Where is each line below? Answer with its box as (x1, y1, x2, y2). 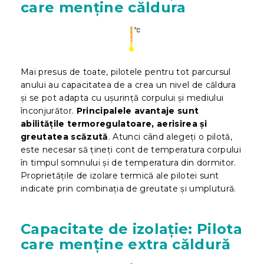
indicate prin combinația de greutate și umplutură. (21, 183, 236, 194)
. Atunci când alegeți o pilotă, (108, 131, 233, 143)
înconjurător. (21, 105, 77, 117)
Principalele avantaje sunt (76, 105, 199, 117)
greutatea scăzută (21, 131, 108, 143)
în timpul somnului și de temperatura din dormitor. (21, 157, 236, 169)
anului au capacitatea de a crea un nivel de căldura (21, 80, 236, 91)
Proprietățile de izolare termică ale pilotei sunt (21, 170, 219, 181)
